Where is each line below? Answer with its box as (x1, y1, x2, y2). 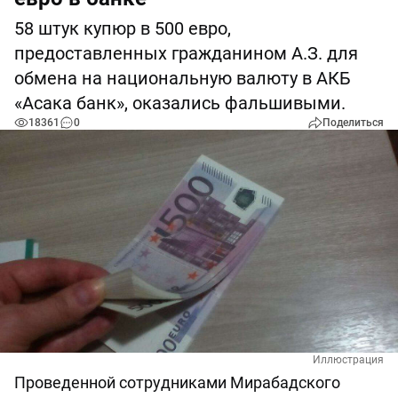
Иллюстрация (313, 354, 384, 367)
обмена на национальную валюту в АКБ (14, 68, 351, 89)
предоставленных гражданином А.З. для (14, 43, 358, 64)
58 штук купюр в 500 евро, (14, 18, 231, 39)
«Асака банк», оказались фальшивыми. (14, 92, 346, 114)
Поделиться (322, 116, 384, 129)
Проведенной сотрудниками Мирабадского (14, 373, 340, 393)
